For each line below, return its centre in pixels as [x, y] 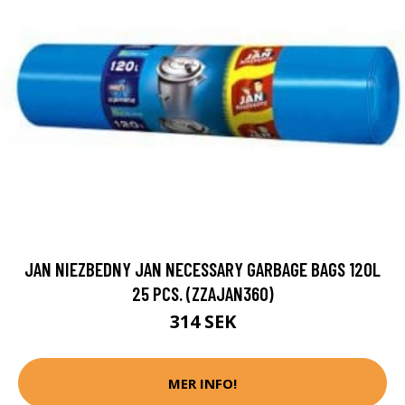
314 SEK [202, 322]
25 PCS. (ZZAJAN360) [202, 294]
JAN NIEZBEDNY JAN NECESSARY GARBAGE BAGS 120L [202, 269]
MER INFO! [202, 383]
